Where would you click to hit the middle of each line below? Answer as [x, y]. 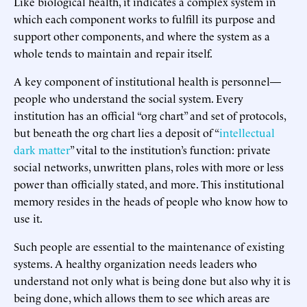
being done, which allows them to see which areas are [142, 297]
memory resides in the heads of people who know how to [151, 200]
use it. [28, 218]
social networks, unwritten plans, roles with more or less [149, 166]
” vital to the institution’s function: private [170, 149]
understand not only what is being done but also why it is [152, 280]
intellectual [247, 132]
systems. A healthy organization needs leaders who [135, 263]
